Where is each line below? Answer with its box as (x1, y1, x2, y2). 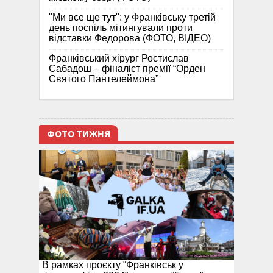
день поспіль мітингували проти (49, 22, 193, 33)
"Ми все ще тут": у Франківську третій (49, 12, 216, 23)
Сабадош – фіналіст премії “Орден (49, 63, 205, 74)
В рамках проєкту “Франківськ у (42, 259, 183, 270)
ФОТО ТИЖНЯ (47, 127, 110, 141)
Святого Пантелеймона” (49, 73, 158, 84)
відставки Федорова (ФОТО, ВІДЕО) (49, 32, 211, 43)
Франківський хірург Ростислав (49, 52, 189, 63)
